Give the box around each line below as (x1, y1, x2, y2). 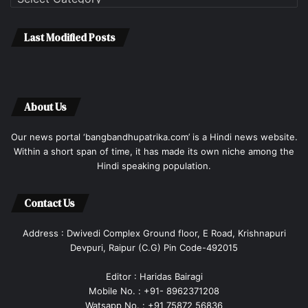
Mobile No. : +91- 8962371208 (89, 285, 219, 297)
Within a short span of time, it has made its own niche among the (14, 146, 294, 157)
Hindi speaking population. (97, 160, 211, 172)
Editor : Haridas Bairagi (105, 271, 203, 283)
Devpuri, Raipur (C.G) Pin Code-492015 (70, 242, 238, 254)
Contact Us (24, 196, 75, 211)
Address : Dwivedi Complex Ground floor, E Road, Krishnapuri (22, 228, 286, 239)
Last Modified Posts (24, 30, 115, 45)
